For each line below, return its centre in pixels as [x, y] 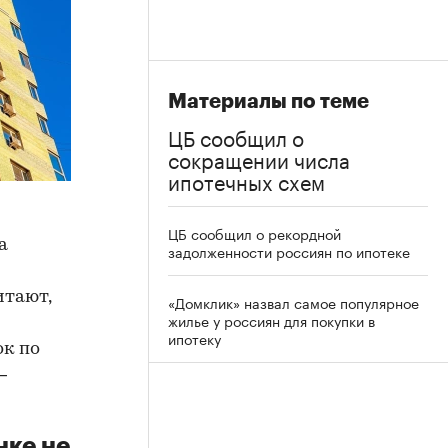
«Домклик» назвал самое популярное [293, 302]
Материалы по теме [268, 101]
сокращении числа [259, 158]
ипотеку [194, 338]
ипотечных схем [246, 180]
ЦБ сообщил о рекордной [254, 233]
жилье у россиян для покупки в [271, 320]
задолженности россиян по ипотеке [289, 251]
